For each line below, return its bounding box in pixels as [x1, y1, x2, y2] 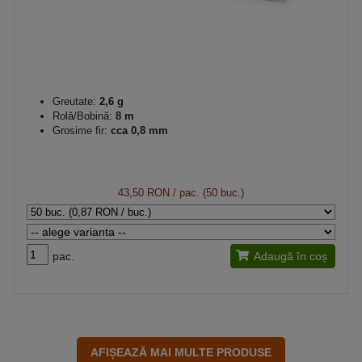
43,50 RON [118, 187, 170, 199]
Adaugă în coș [254, 250, 327, 263]
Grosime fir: [53, 124, 107, 137]
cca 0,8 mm [107, 124, 168, 137]
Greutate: [53, 95, 96, 107]
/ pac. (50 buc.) [170, 187, 244, 199]
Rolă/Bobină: [53, 110, 112, 122]
